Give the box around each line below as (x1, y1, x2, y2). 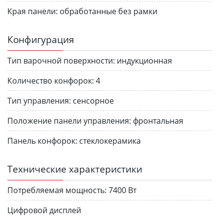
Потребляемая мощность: (7, 184, 107, 196)
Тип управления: (7, 95, 71, 106)
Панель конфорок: (7, 135, 77, 146)
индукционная (117, 55, 172, 66)
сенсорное (73, 95, 114, 106)
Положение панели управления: (7, 115, 131, 126)
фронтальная (133, 115, 183, 126)
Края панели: (7, 5, 58, 17)
